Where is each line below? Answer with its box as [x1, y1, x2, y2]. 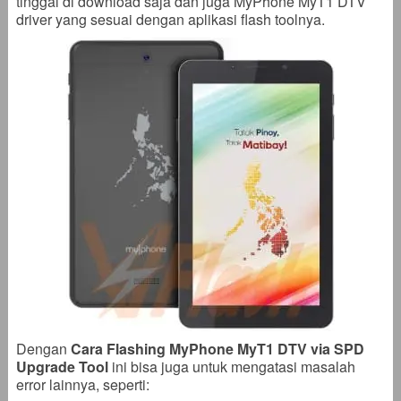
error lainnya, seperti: [15, 374, 149, 395]
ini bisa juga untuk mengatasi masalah [107, 356, 355, 377]
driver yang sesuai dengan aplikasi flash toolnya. [15, 9, 325, 30]
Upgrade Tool [15, 356, 108, 377]
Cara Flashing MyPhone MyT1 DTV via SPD [70, 338, 364, 359]
